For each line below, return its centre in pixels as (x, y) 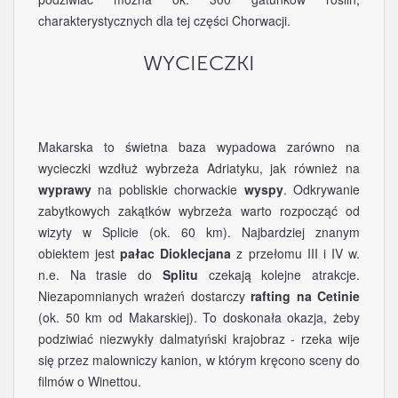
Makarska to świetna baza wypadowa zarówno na (199, 147)
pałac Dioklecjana (176, 253)
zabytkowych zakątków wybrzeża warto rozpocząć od (199, 211)
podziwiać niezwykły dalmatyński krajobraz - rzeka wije (199, 338)
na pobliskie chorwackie (168, 189)
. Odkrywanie (322, 189)
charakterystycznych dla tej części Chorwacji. (164, 20)
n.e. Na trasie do (100, 275)
